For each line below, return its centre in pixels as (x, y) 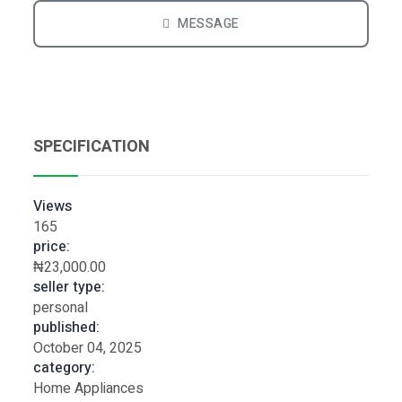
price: (52, 247)
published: (66, 328)
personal (61, 308)
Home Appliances (88, 389)
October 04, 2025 (87, 349)
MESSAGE (207, 24)
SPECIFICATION (92, 147)
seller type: (69, 288)
